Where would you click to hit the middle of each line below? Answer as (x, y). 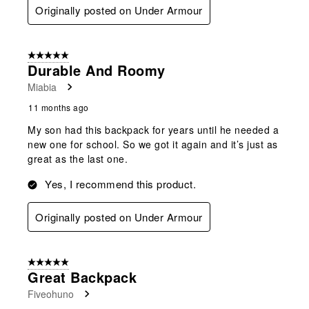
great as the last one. (78, 159)
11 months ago (59, 108)
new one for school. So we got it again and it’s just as (153, 144)
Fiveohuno (51, 294)
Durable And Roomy (97, 70)
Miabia (42, 87)
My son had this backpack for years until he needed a (153, 130)
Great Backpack (82, 277)
